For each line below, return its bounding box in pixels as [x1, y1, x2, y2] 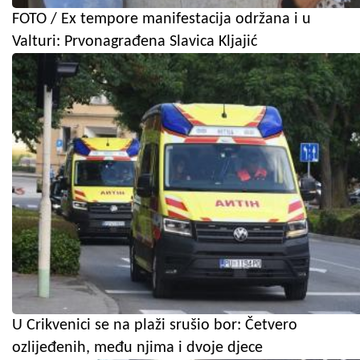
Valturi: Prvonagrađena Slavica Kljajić [12, 33, 257, 50]
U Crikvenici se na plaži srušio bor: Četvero [12, 317, 297, 333]
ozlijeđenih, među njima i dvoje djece [12, 339, 263, 356]
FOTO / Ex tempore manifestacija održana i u [12, 10, 311, 27]
